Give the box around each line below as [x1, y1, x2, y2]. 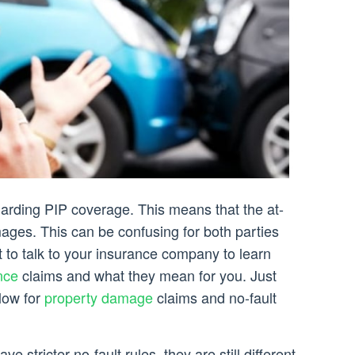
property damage [44, 287, 153, 308]
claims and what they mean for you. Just [18, 265, 277, 286]
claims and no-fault [153, 287, 277, 308]
